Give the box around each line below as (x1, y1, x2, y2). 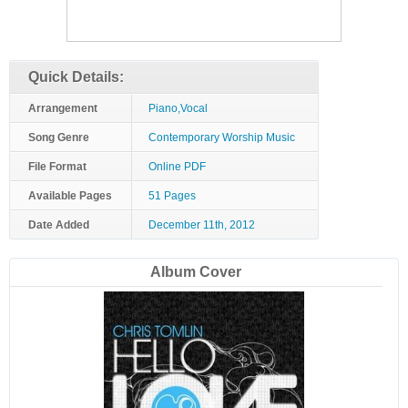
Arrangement (28, 102, 97, 115)
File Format (28, 160, 87, 173)
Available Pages (28, 189, 112, 202)
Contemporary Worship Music (148, 131, 295, 144)
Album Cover (150, 264, 242, 280)
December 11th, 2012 (148, 219, 255, 231)
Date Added (28, 219, 89, 231)
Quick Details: (28, 69, 124, 85)
